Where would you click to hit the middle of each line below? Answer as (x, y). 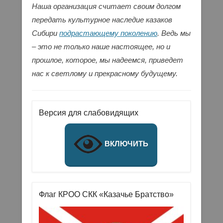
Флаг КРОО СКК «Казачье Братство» (106, 195)
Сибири (46, 33)
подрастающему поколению (108, 33)
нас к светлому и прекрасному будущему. (105, 74)
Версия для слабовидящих (88, 113)
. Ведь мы (174, 33)
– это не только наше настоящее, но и (101, 47)
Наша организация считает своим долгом (106, 6)
